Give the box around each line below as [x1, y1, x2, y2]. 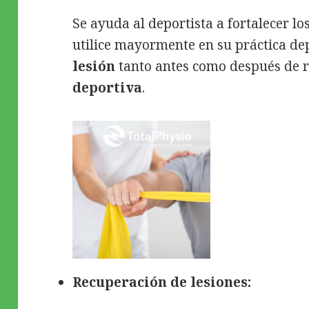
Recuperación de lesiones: [72, 272, 252, 291]
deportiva [72, 78, 143, 97]
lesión [72, 57, 116, 75]
